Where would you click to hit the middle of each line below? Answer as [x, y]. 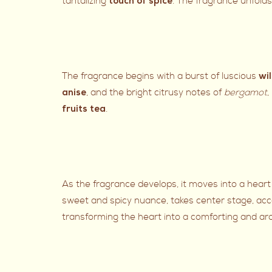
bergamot [246, 93]
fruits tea [84, 110]
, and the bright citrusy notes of [155, 93]
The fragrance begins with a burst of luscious [160, 76]
